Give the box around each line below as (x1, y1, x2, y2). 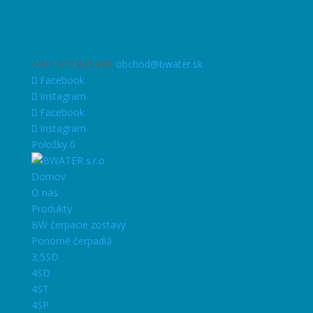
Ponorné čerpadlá (31, 234, 112, 247)
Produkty (31, 202, 72, 215)
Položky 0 (31, 138, 75, 151)
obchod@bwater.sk (115, 57, 203, 71)
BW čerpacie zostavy (31, 218, 126, 231)
